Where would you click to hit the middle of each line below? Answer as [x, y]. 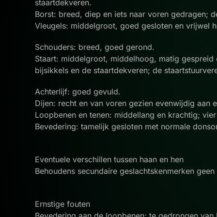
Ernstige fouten [64, 204]
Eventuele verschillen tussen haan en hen [110, 159]
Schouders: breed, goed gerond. [96, 47]
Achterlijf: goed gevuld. [79, 92]
